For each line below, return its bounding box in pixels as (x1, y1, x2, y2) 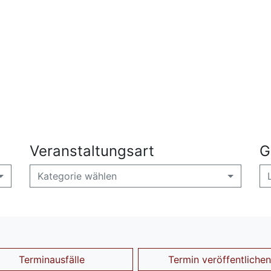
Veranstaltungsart (30, 142, 154, 160)
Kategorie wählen (38, 170, 117, 183)
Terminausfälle (18, 253, 85, 266)
